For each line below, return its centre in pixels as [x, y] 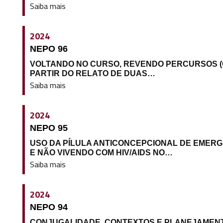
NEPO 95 [49, 128]
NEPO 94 [49, 207]
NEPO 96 [49, 49]
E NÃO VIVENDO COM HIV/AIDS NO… [101, 152]
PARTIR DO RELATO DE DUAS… [92, 73]
